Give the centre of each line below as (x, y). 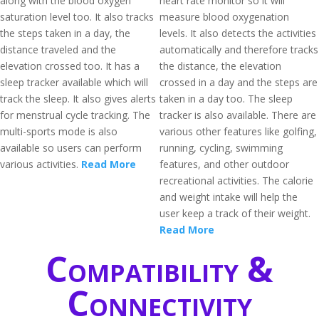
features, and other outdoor (224, 164)
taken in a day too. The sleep (226, 99)
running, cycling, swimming (221, 148)
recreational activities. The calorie (236, 181)
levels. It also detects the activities (238, 33)
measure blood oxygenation (224, 17)
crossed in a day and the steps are (239, 82)
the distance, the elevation (220, 66)
